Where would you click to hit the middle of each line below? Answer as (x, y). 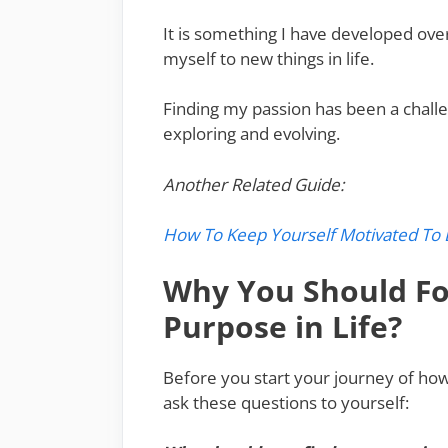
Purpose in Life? (282, 326)
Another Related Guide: (253, 184)
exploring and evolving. (251, 134)
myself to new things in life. (268, 58)
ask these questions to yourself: (286, 402)
